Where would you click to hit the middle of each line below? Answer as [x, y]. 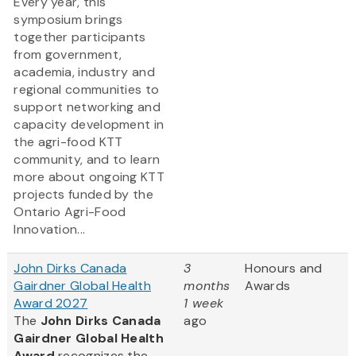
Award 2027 [51, 304]
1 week [204, 304]
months [207, 286]
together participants [80, 37]
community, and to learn [87, 160]
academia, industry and [84, 72]
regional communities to [87, 90]
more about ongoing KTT [89, 177]
